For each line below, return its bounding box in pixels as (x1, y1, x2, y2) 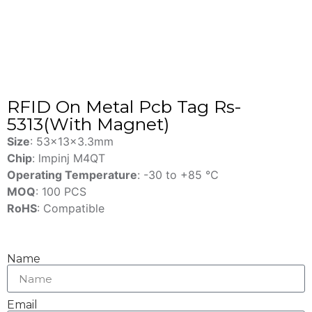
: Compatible (37, 201, 104, 216)
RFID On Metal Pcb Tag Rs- (7, 96, 242, 118)
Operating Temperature (7, 168, 137, 182)
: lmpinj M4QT (32, 151, 105, 166)
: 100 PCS (36, 185, 86, 199)
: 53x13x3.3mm (30, 134, 114, 149)
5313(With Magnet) (7, 114, 169, 135)
